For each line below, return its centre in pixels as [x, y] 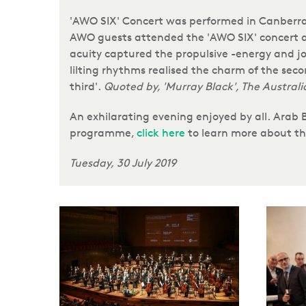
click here [161, 133]
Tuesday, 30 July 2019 [123, 163]
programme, [103, 133]
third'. [85, 86]
